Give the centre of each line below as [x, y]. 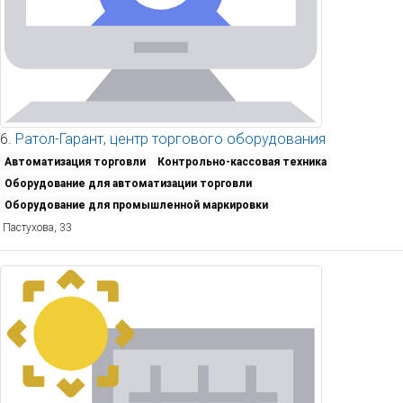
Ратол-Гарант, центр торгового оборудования [170, 139]
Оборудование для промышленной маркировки [136, 205]
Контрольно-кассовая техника [242, 162]
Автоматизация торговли [75, 162]
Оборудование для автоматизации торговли [128, 184]
